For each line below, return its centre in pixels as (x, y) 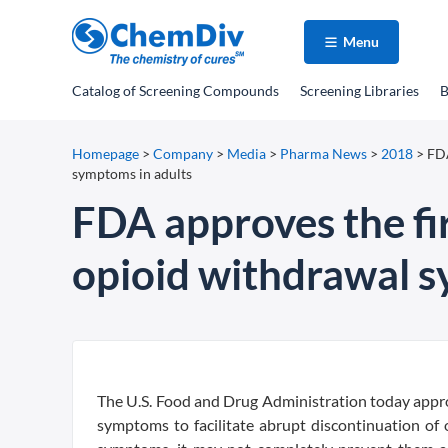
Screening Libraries (359, 90)
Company (183, 153)
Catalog (96, 90)
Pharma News (323, 153)
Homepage (105, 153)
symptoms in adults (132, 173)
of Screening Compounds (199, 90)
